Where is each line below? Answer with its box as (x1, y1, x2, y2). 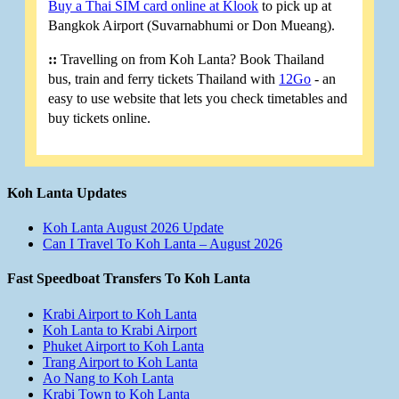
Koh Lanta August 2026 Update (43, 220, 224, 236)
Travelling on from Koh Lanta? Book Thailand (57, 52, 325, 68)
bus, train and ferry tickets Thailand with (48, 71, 280, 87)
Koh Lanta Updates (7, 184, 126, 200)
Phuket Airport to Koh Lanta (43, 338, 204, 354)
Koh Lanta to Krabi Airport (43, 322, 197, 338)
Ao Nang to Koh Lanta (43, 370, 174, 386)
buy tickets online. (48, 110, 151, 126)
